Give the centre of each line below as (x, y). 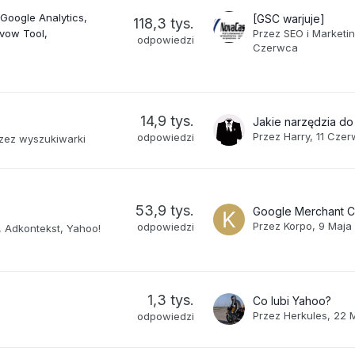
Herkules (306, 315)
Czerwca (276, 47)
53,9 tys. (165, 210)
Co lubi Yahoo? (292, 300)
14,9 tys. (168, 120)
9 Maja (336, 225)
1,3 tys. (171, 300)
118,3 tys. (164, 23)
